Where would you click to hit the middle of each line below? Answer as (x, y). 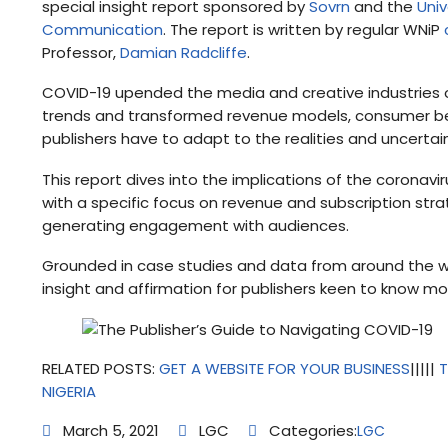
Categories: (311, 431)
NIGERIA (69, 391)
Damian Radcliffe (184, 52)
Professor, (81, 52)
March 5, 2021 (109, 431)
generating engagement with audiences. (198, 225)
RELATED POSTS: (101, 368)
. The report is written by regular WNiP (304, 29)
